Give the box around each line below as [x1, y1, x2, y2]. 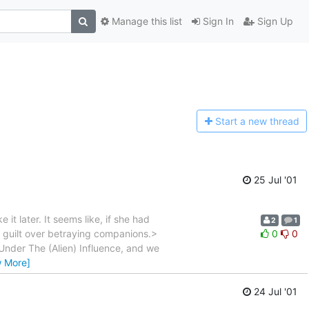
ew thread [253, 115, 299, 128]
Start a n [215, 115, 254, 128]
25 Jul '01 [251, 173, 297, 186]
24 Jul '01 [251, 286, 297, 298]
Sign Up [254, 15, 293, 28]
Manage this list [108, 15, 182, 28]
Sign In [199, 15, 234, 28]
